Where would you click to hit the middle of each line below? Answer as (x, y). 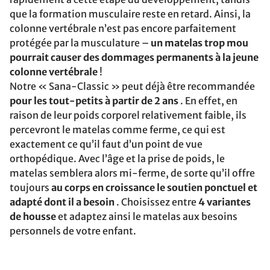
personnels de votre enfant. (73, 231)
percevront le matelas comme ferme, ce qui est (118, 130)
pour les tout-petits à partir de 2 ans (94, 101)
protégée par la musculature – (80, 43)
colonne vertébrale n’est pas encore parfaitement (123, 28)
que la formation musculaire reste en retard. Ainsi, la (130, 14)
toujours (30, 187)
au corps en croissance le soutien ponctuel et (154, 187)
